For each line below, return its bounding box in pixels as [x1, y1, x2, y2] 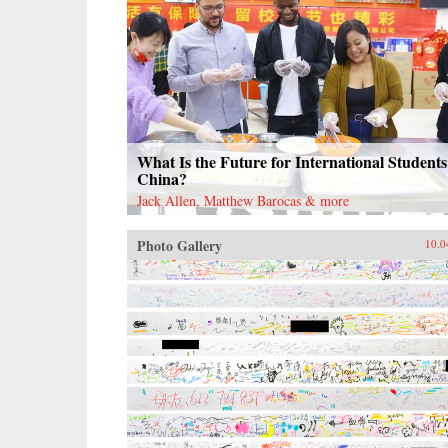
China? [137, 166, 187, 190]
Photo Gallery [137, 234, 222, 256]
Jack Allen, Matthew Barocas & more [137, 190, 349, 210]
